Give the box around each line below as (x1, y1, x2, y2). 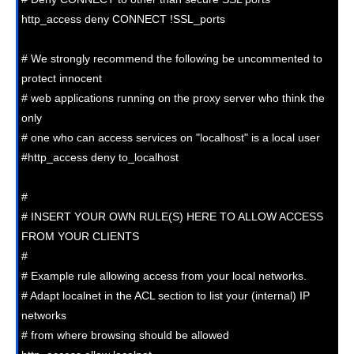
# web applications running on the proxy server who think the (21, 91, 325, 104)
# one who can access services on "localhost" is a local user (21, 130, 320, 144)
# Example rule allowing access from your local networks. (21, 269, 307, 282)
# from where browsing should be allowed (21, 328, 229, 341)
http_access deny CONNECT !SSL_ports (21, 12, 225, 25)
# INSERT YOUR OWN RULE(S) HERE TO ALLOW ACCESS (21, 209, 323, 223)
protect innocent (21, 71, 102, 85)
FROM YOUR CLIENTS (21, 229, 139, 243)
